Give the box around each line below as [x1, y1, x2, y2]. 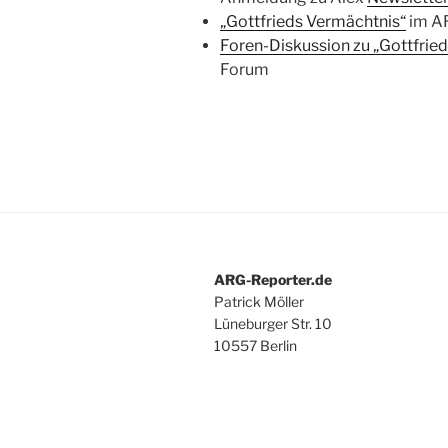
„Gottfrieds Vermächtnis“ [220, 11, 406, 31]
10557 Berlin [214, 336, 297, 354]
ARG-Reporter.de [214, 270, 332, 288]
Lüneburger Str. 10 [214, 314, 332, 332]
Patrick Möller [214, 292, 304, 310]
